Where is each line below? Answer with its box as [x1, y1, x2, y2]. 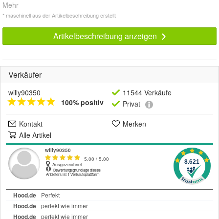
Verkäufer [8, 69, 42, 81]
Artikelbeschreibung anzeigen [53, 30, 159, 42]
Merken [123, 119, 146, 129]
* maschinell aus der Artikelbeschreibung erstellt [2, 11, 116, 20]
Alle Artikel [19, 130, 51, 140]
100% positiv [61, 97, 104, 108]
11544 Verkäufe [123, 88, 172, 98]
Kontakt [19, 119, 43, 129]
